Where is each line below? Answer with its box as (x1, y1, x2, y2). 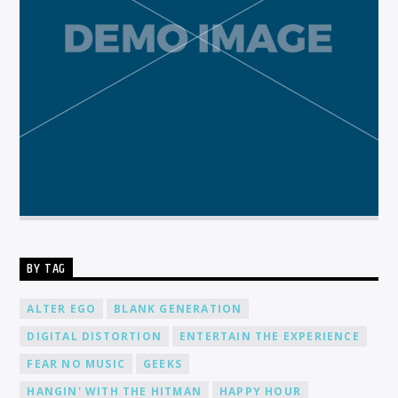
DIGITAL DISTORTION (27, 328, 163, 344)
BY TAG (27, 258, 67, 281)
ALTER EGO (27, 300, 97, 316)
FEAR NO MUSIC (27, 355, 126, 371)
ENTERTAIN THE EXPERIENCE (179, 328, 360, 344)
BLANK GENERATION (114, 300, 243, 316)
